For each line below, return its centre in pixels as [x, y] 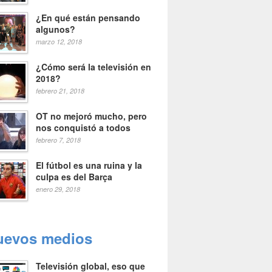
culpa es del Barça [74, 177]
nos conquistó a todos [83, 127]
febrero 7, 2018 [58, 140]
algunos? [56, 29]
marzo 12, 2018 [59, 42]
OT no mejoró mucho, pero [91, 116]
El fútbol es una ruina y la [89, 165]
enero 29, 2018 [58, 189]
